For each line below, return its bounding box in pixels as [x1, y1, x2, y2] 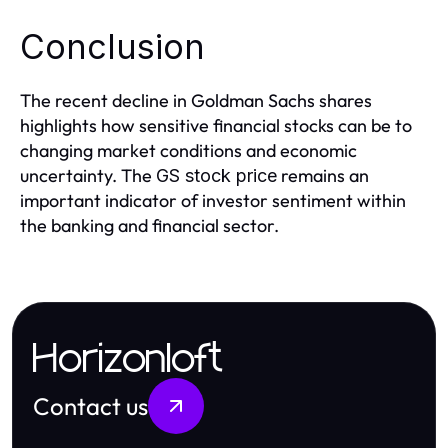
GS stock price [156, 165, 277, 186]
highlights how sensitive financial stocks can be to [20, 114, 412, 137]
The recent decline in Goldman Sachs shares [20, 89, 372, 112]
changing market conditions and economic [20, 139, 357, 162]
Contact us [33, 391, 148, 421]
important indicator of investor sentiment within [20, 189, 406, 212]
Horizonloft [33, 339, 225, 381]
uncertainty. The [20, 164, 156, 187]
